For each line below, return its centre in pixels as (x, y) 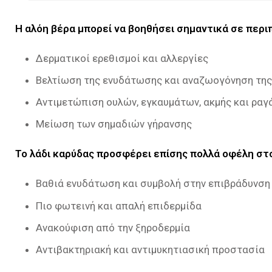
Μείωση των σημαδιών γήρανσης (114, 124)
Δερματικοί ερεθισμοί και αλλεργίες (122, 58)
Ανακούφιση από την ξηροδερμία (113, 227)
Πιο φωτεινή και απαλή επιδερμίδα (119, 206)
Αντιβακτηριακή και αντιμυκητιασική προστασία (150, 250)
